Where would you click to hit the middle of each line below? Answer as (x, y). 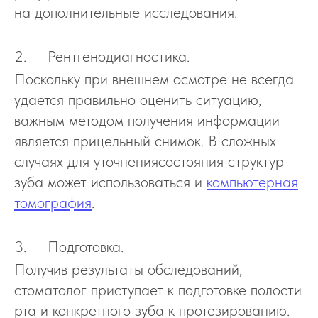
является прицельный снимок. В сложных (145, 141)
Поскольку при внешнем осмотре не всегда (154, 79)
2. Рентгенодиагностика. (102, 56)
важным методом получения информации (147, 120)
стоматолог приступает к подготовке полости (158, 290)
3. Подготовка (67, 246)
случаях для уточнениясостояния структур (149, 161)
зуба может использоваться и (110, 182)
